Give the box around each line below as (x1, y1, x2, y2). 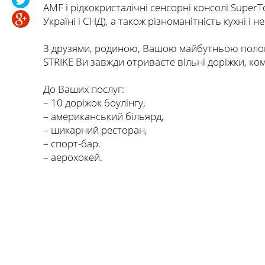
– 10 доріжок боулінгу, (43, 96, 146, 109)
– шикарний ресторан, (43, 123, 147, 137)
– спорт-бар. (43, 137, 101, 150)
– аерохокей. (43, 150, 102, 164)
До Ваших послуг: (43, 82, 124, 96)
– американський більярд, (43, 109, 164, 123)
